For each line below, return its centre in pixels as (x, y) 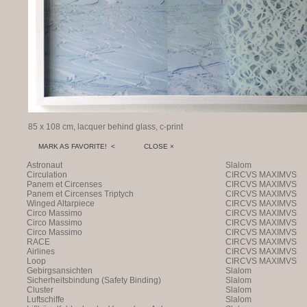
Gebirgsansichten (60, 271)
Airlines (41, 251)
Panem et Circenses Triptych (80, 194)
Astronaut (45, 165)
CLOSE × (146, 146)
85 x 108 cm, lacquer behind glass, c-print (106, 127)
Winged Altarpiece (61, 204)
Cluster (40, 290)
